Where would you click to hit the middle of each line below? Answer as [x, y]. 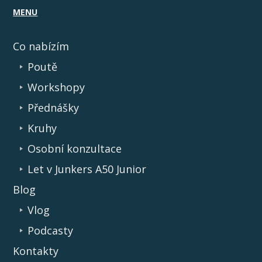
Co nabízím [41, 46]
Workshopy [56, 87]
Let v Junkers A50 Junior [87, 169]
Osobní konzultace [75, 149]
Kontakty [36, 251]
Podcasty [51, 231]
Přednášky [54, 108]
